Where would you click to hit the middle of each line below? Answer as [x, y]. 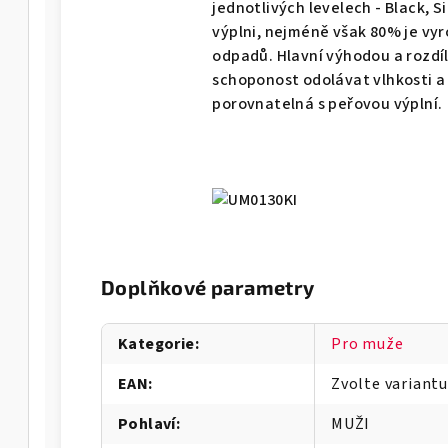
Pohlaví [147, 423]
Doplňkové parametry [208, 286]
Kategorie [156, 343]
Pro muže [367, 343]
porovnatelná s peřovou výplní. [327, 103]
